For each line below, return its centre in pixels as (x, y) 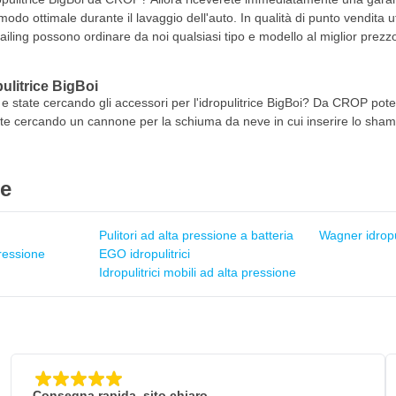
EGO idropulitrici (144, 254)
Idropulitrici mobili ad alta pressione (197, 272)
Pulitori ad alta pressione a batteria (196, 235)
